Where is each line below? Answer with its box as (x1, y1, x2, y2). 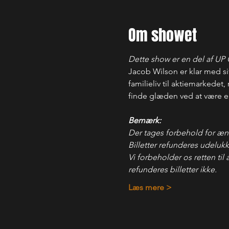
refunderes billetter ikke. (128, 165, 217, 174)
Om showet (128, 24, 197, 47)
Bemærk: (128, 116, 161, 125)
